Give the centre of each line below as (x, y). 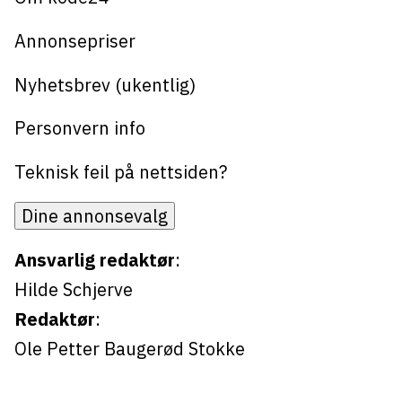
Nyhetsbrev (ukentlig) (105, 84)
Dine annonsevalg (94, 216)
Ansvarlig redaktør (94, 260)
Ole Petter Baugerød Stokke (129, 349)
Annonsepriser (74, 40)
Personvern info (79, 128)
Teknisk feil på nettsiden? (120, 172)
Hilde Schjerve (73, 290)
